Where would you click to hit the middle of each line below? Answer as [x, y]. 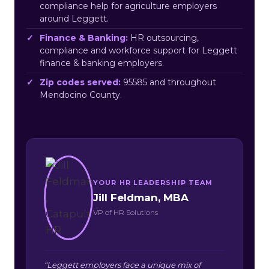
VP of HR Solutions [125, 212]
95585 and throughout [168, 82]
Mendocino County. [81, 95]
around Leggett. [74, 18]
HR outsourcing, [163, 38]
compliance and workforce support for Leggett [138, 50]
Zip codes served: [80, 82]
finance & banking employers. [102, 63]
